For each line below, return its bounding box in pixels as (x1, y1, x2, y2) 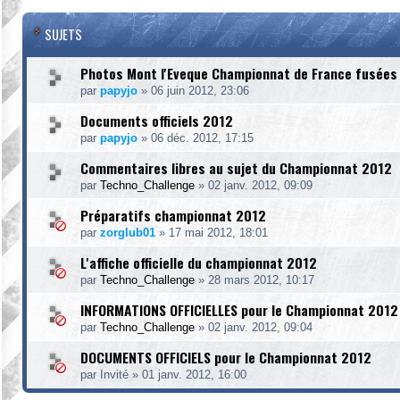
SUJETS (45, 25, 82, 44)
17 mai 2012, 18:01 (169, 226, 268, 239)
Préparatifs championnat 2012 (80, 204, 266, 226)
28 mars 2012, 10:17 (208, 273, 314, 287)
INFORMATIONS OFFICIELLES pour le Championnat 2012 (80, 299, 398, 321)
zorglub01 (100, 226, 155, 239)
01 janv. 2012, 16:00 (142, 368, 246, 381)
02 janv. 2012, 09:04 (208, 321, 312, 334)
